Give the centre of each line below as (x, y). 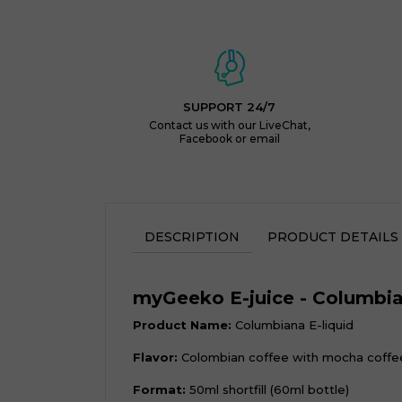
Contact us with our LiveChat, (229, 125)
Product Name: (182, 325)
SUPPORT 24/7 (230, 107)
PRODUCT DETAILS (332, 237)
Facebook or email (229, 139)
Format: (159, 389)
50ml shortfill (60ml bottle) (267, 389)
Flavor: (155, 357)
